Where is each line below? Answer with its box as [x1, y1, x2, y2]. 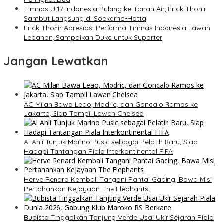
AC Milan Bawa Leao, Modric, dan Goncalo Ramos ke [24, 100, 198, 109]
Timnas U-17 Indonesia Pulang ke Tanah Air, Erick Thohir [24, 4, 206, 14]
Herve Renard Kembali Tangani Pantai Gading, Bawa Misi [24, 175, 212, 184]
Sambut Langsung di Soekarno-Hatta [24, 14, 146, 23]
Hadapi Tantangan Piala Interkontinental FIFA [24, 147, 173, 156]
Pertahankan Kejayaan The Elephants [24, 184, 148, 194]
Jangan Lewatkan [4, 54, 108, 69]
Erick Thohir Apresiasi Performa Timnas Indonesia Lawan [24, 23, 210, 33]
